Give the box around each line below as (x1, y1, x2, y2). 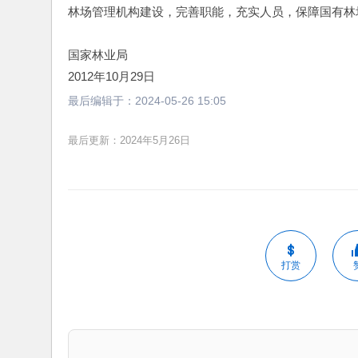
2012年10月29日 (68, 70, 155, 83)
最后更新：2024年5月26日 (68, 133, 190, 146)
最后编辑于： (68, 94, 135, 107)
